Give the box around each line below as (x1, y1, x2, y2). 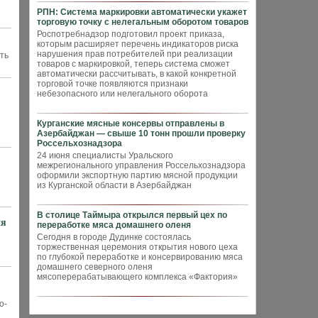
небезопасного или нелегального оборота (37, 89, 208, 99)
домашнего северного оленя (37, 262, 153, 272)
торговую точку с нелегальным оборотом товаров (37, 17, 248, 27)
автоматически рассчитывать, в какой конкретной (37, 69, 236, 79)
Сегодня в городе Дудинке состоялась (37, 232, 191, 242)
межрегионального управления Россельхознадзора (37, 160, 246, 170)
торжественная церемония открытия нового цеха (37, 242, 238, 252)
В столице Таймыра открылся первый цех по (37, 210, 227, 220)
